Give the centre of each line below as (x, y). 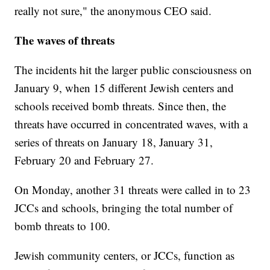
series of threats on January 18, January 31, (114, 142)
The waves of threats (65, 40)
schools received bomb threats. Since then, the (121, 106)
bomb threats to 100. (63, 226)
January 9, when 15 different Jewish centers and (124, 88)
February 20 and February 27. (84, 160)
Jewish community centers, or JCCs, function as (125, 256)
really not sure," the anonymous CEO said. (113, 11)
